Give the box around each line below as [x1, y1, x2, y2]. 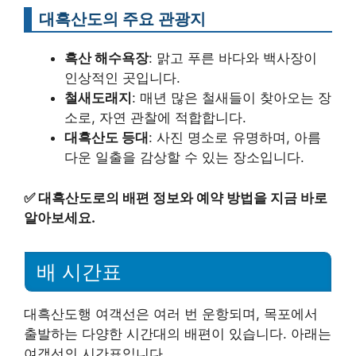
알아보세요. [24, 209, 95, 226]
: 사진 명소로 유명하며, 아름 [149, 130, 321, 146]
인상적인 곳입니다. [64, 70, 180, 87]
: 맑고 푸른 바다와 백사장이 [149, 50, 317, 67]
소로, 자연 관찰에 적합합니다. [64, 110, 246, 126]
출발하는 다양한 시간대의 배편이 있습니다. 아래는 [24, 325, 331, 342]
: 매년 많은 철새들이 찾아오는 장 [132, 90, 331, 106]
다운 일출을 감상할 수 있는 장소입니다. [64, 149, 304, 166]
